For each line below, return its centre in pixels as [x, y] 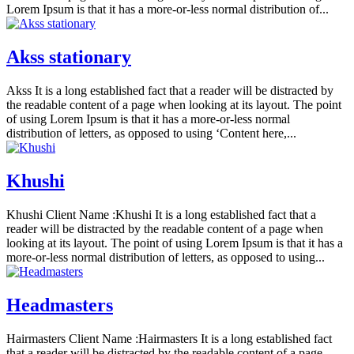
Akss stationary [69, 57]
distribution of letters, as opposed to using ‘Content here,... [151, 134]
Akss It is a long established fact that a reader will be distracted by [170, 91]
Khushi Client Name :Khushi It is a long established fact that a [161, 215]
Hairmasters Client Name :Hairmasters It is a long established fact [169, 338]
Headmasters [60, 305]
